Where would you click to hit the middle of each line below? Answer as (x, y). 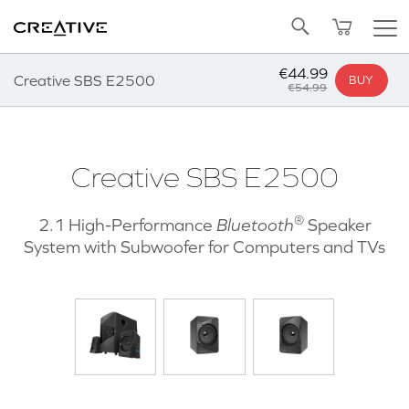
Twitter (36, 15)
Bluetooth (255, 225)
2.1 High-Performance (127, 225)
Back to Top (80, 17)
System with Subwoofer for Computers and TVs (204, 247)
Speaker (337, 225)
